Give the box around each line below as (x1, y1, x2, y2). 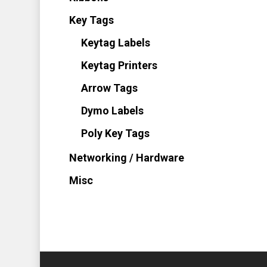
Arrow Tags (80, 82, 138, 94)
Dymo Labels (80, 104, 144, 117)
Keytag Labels (80, 36, 150, 49)
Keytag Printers (80, 59, 157, 72)
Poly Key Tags (80, 127, 150, 139)
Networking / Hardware (69, 151, 184, 164)
